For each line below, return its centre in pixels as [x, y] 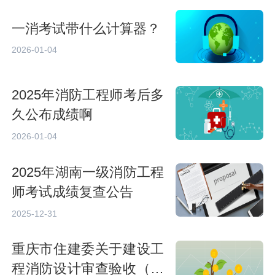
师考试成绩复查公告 [73, 192]
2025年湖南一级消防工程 [88, 172]
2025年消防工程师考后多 [88, 95]
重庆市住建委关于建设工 [88, 250]
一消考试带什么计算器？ [86, 29]
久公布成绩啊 [52, 114]
